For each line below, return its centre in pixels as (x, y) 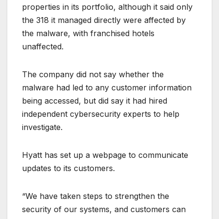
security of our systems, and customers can (104, 209)
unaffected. (43, 47)
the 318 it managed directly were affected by (104, 20)
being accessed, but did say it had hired (95, 101)
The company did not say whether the (93, 75)
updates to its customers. (68, 168)
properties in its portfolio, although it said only (107, 7)
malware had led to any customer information (107, 88)
